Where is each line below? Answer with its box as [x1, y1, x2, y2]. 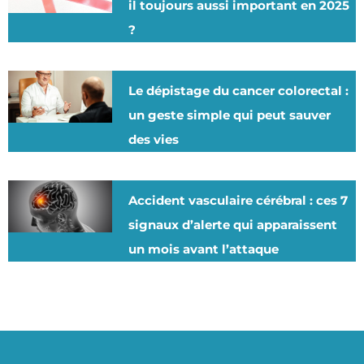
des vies [128, 131, 180, 147]
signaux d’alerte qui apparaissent [128, 216, 338, 232]
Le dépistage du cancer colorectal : [128, 82, 349, 98]
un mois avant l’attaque [128, 240, 279, 257]
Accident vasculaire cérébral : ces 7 [128, 192, 349, 208]
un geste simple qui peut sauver [128, 106, 331, 123]
